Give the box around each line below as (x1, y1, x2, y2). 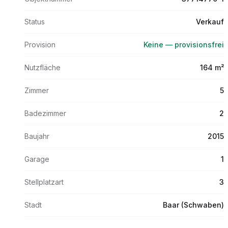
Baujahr (24, 132, 49, 140)
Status (24, 17, 45, 26)
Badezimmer (24, 109, 66, 118)
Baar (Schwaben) (163, 201, 224, 209)
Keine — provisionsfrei (144, 40, 224, 49)
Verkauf (196, 17, 224, 26)
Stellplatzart (24, 178, 64, 186)
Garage (24, 155, 49, 163)
